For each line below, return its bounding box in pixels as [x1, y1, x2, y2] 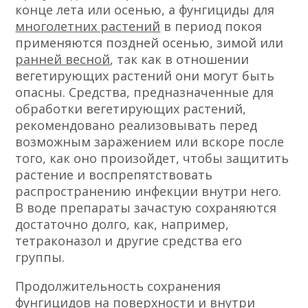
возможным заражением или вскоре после [15, 133, 285, 150]
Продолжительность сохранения [15, 277, 221, 294]
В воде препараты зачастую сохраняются [15, 199, 277, 216]
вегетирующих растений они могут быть [15, 67, 275, 84]
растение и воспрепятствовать [15, 166, 213, 183]
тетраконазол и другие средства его [15, 232, 243, 249]
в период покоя [160, 17, 263, 34]
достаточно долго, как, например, [15, 215, 230, 232]
